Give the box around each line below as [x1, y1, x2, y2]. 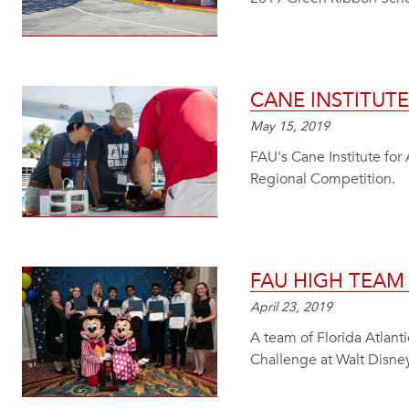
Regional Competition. [250, 169, 395, 190]
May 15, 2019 [250, 121, 330, 134]
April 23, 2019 [250, 300, 332, 314]
